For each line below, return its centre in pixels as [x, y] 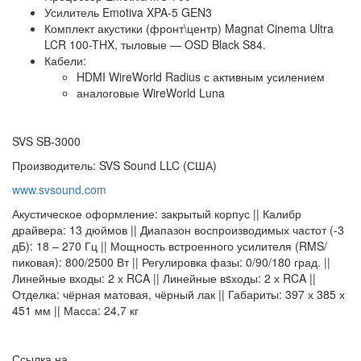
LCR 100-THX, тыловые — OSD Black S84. [155, 45]
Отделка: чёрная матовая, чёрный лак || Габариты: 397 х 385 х [178, 295]
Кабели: [65, 61]
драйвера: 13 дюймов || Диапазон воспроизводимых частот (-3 [178, 230]
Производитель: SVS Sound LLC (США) [114, 166]
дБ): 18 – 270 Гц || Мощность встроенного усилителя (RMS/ [170, 246]
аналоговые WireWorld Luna [151, 93]
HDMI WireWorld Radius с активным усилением [201, 77]
